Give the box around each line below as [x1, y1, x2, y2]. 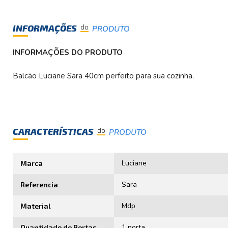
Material [20, 201, 51, 210]
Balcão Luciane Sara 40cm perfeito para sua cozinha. [13, 70, 194, 81]
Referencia [20, 180, 58, 189]
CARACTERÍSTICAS [13, 125, 96, 137]
